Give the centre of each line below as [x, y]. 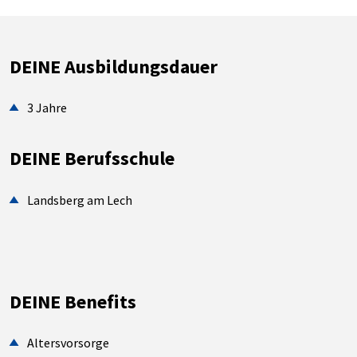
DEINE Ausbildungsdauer [114, 66]
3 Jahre [47, 108]
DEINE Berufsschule [92, 159]
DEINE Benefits [73, 301]
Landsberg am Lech [80, 200]
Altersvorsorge [69, 343]
